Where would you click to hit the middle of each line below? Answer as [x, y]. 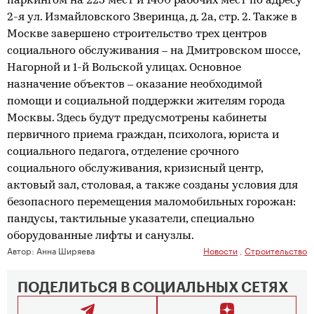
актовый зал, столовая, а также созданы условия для [152, 186]
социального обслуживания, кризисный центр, [135, 169]
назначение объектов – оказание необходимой [135, 85]
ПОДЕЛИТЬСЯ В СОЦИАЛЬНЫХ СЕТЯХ [153, 288]
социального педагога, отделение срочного [123, 152]
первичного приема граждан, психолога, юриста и [143, 135]
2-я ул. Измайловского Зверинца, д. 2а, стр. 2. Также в [152, 18]
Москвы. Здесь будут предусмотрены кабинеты [137, 118]
